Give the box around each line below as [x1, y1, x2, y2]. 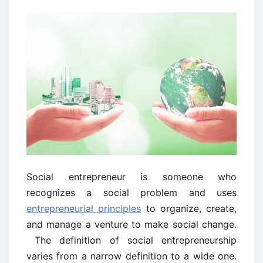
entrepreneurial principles [26, 203, 141, 215]
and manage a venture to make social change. [26, 218, 237, 231]
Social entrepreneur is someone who [26, 171, 237, 183]
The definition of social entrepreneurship [26, 234, 237, 247]
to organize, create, [141, 203, 237, 215]
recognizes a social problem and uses [26, 187, 237, 199]
